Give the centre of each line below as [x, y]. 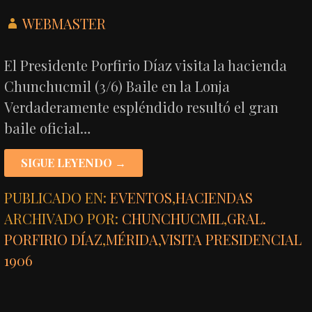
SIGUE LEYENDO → [74, 162]
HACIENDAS [214, 197]
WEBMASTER [64, 23]
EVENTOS [141, 197]
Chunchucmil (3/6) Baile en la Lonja [117, 86]
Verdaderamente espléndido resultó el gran [142, 107]
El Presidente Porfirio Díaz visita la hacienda [146, 65]
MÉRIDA [132, 239]
